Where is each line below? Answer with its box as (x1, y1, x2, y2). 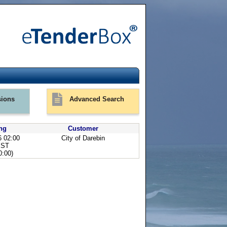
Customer (68, 125, 98, 133)
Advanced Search (67, 95, 125, 103)
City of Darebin (61, 134, 105, 142)
